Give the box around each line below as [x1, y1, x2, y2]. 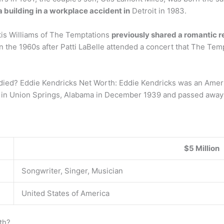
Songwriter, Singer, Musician [21, 166, 123, 175]
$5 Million [183, 143, 219, 153]
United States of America [21, 188, 109, 198]
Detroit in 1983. [130, 6, 186, 15]
